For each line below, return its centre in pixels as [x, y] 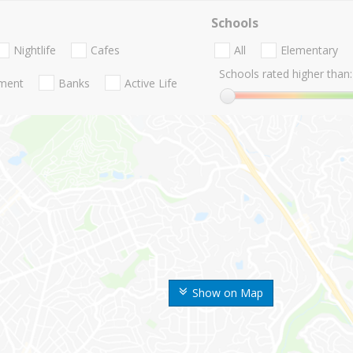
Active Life [151, 83]
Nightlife [35, 50]
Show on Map [228, 293]
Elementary [309, 50]
